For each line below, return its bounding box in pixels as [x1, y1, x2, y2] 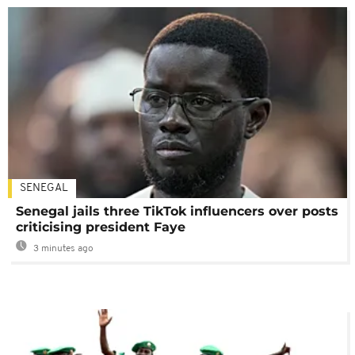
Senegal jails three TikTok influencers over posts [16, 203, 338, 219]
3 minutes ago [31, 243, 94, 254]
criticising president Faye [16, 219, 185, 235]
